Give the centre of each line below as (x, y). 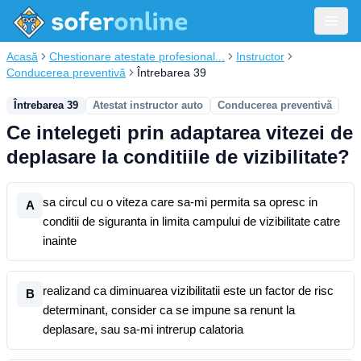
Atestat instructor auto (148, 105)
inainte (60, 241)
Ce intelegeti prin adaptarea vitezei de (180, 133)
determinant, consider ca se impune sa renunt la (169, 310)
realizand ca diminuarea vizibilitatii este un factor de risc (188, 290)
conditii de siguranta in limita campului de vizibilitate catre (191, 221)
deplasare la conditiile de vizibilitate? (178, 157)
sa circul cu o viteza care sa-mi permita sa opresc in (180, 202)
